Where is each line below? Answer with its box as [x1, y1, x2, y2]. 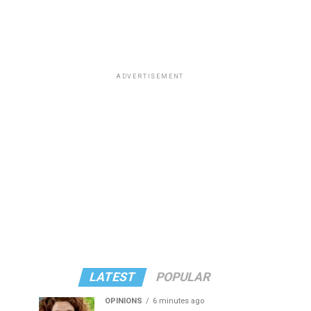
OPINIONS [105, 296, 142, 305]
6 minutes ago [153, 296, 204, 305]
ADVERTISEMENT [115, 73, 185, 80]
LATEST [87, 270, 137, 284]
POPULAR [154, 270, 212, 284]
